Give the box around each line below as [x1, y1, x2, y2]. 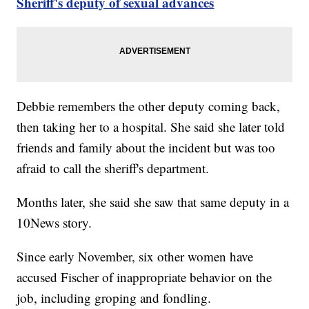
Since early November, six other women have [17, 248, 254, 266]
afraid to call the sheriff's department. [17, 159, 210, 177]
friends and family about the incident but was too [17, 139, 276, 157]
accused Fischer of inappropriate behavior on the [17, 268, 272, 286]
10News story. [17, 214, 92, 232]
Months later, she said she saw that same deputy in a [17, 193, 290, 211]
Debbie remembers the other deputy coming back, [17, 97, 281, 115]
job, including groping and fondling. [17, 289, 212, 307]
